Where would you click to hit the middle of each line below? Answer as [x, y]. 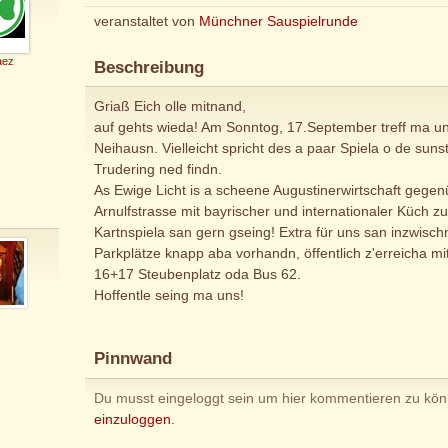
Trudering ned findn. [157, 169]
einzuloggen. [134, 418]
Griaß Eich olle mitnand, [169, 106]
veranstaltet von [146, 21]
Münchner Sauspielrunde [278, 21]
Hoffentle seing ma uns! [168, 295]
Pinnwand [132, 359]
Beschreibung [148, 67]
